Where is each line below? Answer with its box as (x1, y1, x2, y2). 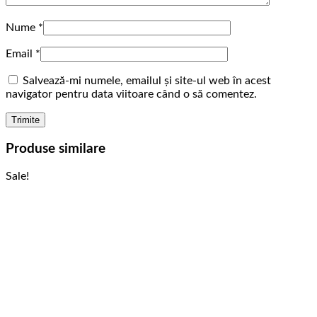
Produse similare (6, 142, 105, 156)
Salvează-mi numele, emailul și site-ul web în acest (23, 74, 271, 86)
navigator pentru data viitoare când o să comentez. (6, 88, 257, 100)
